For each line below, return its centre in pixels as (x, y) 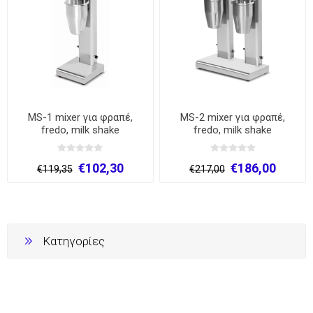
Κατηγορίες (74, 241)
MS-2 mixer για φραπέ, (233, 117)
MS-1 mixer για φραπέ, (80, 117)
